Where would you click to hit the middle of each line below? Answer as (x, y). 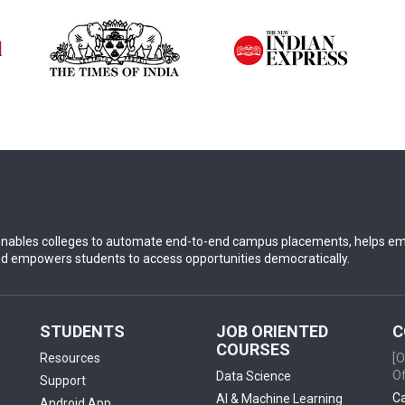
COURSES (253, 350)
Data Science (254, 377)
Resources (70, 358)
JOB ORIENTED (272, 332)
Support (63, 381)
